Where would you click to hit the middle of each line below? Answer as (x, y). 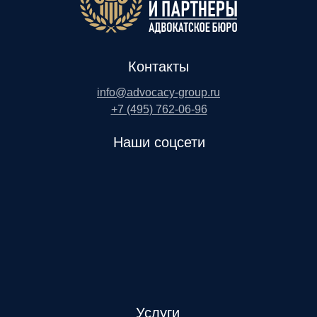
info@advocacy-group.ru (158, 92)
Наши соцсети (159, 142)
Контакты (158, 67)
